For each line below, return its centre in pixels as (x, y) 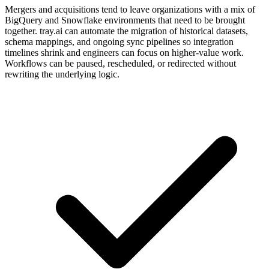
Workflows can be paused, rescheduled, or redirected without (120, 63)
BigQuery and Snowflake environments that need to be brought (125, 20)
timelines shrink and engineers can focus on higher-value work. (124, 52)
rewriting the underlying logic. (62, 74)
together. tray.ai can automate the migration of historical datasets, (126, 31)
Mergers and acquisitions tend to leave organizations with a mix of (130, 9)
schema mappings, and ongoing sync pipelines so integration (119, 41)
